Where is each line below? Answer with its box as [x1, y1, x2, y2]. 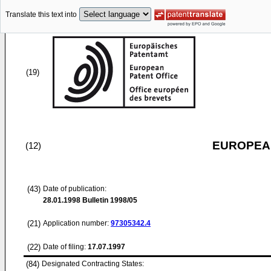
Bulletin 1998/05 [80, 196, 137, 204]
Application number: [43, 219, 111, 227]
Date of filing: [43, 243, 86, 251]
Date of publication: [43, 184, 106, 193]
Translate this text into [5, 10, 77, 19]
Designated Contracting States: [42, 260, 144, 268]
